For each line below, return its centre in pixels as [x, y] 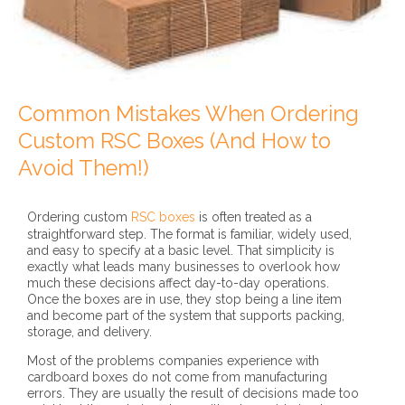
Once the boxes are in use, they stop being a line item [184, 300]
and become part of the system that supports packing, [186, 316]
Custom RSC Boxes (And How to [174, 141]
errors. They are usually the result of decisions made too [193, 394]
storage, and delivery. [89, 332]
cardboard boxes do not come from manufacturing [177, 377]
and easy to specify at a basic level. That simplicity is [181, 251]
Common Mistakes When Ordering [188, 114]
